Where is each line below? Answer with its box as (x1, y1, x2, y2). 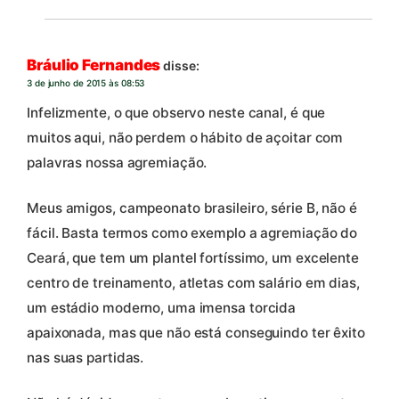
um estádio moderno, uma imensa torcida (27, 299, 297, 317)
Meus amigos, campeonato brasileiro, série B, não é (27, 199, 357, 217)
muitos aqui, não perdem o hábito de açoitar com (27, 129, 344, 147)
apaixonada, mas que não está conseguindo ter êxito (27, 324, 365, 342)
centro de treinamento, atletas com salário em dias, (27, 274, 360, 292)
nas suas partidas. (27, 349, 144, 367)
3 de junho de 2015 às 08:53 (27, 77, 145, 88)
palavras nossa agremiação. (27, 154, 208, 172)
